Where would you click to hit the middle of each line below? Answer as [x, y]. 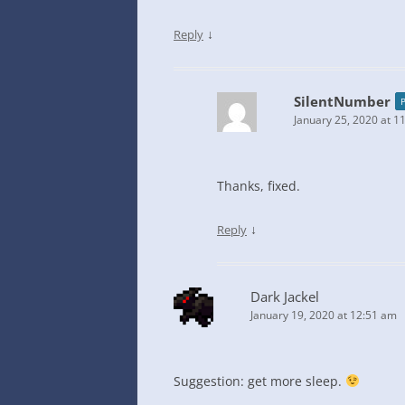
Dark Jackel [285, 297]
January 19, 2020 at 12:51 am [324, 315]
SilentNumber [342, 101]
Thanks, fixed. [259, 186]
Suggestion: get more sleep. [259, 381]
